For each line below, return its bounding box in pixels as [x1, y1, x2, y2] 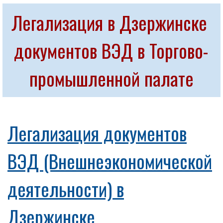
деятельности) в [7, 175, 124, 203]
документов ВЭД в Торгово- [14, 36, 209, 64]
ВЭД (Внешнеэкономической [7, 147, 212, 175]
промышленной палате [29, 64, 194, 92]
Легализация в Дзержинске [11, 8, 207, 36]
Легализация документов [7, 119, 187, 147]
